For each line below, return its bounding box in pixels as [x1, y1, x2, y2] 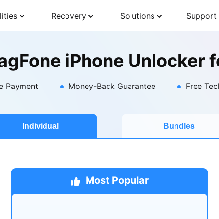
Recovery [51, 11, 86, 21]
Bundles [163, 122, 195, 130]
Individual [22, 122, 59, 130]
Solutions [120, 11, 154, 21]
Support [186, 11, 217, 21]
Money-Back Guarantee [68, 81, 155, 91]
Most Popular [85, 175, 149, 186]
